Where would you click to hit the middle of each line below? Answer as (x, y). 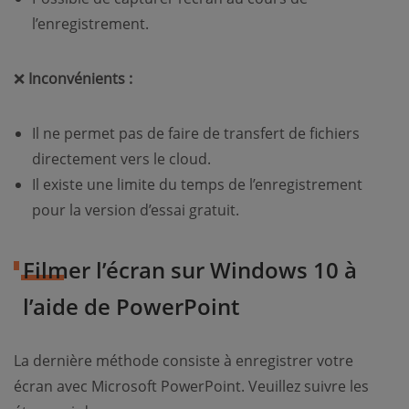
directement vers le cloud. (121, 159)
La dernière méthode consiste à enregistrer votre (184, 361)
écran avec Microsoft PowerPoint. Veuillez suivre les (191, 387)
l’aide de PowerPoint (131, 307)
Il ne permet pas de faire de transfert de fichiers (196, 134)
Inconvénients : (80, 79)
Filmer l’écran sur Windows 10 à (190, 270)
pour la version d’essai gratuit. (136, 210)
